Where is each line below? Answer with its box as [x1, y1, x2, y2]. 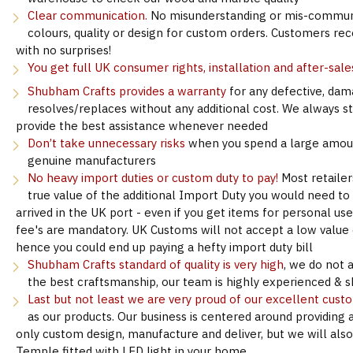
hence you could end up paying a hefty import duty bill [16, 240, 313, 255]
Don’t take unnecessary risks [28, 136, 185, 150]
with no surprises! [16, 43, 111, 58]
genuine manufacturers [28, 153, 156, 168]
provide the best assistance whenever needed [16, 118, 268, 133]
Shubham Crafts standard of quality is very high [28, 257, 284, 272]
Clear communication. [28, 8, 147, 23]
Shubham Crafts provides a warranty [28, 84, 226, 98]
